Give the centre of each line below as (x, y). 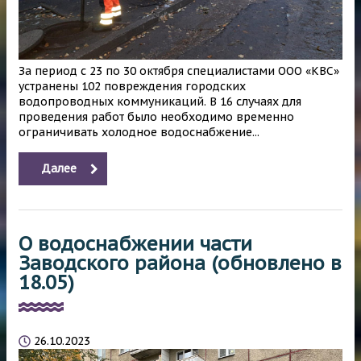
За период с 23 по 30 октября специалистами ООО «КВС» (179, 71)
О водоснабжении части (135, 244)
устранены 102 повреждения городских (132, 87)
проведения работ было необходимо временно (156, 117)
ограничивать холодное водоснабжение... (139, 133)
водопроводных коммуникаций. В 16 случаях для (160, 102)
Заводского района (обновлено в (180, 263)
